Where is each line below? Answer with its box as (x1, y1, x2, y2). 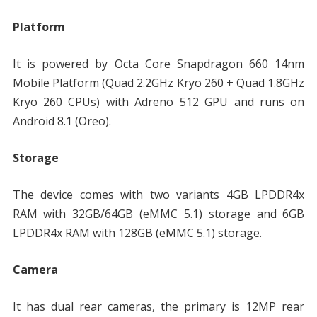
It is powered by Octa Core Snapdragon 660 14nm (12, 56, 305, 72)
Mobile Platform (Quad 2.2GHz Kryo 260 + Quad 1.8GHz (12, 75, 305, 91)
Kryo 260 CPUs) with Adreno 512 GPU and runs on (12, 94, 305, 110)
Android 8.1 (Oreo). (12, 113, 111, 129)
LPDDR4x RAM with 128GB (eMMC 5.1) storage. (12, 225, 262, 241)
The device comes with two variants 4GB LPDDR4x (12, 187, 305, 203)
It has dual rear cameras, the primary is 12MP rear (12, 299, 305, 315)
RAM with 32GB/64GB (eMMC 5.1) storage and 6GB (12, 206, 305, 222)
